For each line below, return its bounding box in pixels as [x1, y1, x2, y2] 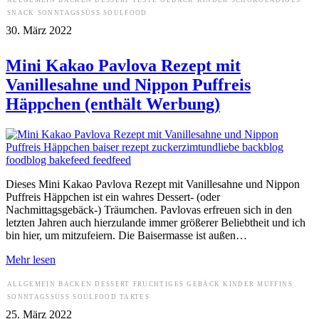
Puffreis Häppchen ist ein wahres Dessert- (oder [6, 191, 220, 204]
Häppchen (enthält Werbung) [6, 95, 220, 114]
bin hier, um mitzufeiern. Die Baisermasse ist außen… [6, 229, 247, 242]
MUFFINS [257, 281, 293, 288]
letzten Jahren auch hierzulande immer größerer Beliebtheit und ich [6, 216, 305, 229]
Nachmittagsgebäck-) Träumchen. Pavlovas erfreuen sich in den [6, 204, 292, 216]
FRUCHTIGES [132, 281, 184, 288]
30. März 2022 [6, 24, 72, 37]
